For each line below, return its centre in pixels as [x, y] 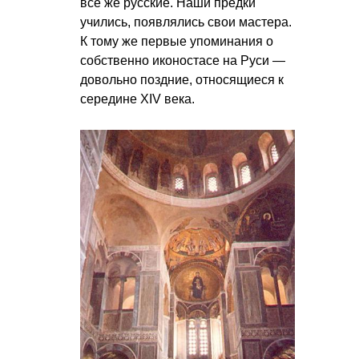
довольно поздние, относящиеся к [182, 79]
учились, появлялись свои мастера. [186, 22]
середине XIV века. [137, 99]
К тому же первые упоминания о [177, 41]
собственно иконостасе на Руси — [183, 60]
